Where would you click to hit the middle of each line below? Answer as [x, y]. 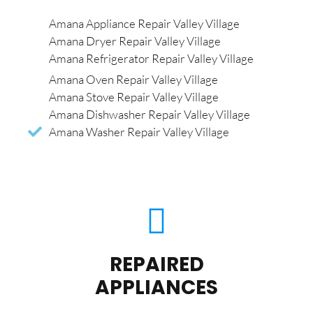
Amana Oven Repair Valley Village [133, 80]
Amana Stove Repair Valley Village [134, 97]
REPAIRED [156, 265]
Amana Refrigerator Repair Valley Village [151, 59]
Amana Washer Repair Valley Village [139, 132]
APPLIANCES [156, 288]
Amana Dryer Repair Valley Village [135, 41]
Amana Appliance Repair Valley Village [144, 24]
